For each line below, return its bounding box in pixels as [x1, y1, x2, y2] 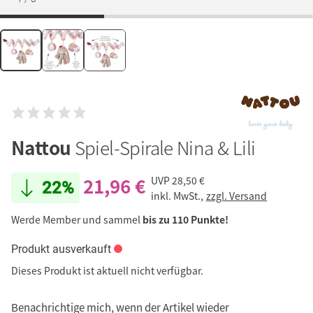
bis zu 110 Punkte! [143, 212, 228, 227]
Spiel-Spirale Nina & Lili [74, 134, 256, 161]
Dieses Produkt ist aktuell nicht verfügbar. [11, 263, 203, 278]
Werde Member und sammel [11, 212, 143, 227]
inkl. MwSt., [151, 188, 205, 203]
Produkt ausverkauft [11, 242, 111, 256]
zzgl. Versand [206, 188, 267, 203]
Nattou [11, 134, 75, 161]
